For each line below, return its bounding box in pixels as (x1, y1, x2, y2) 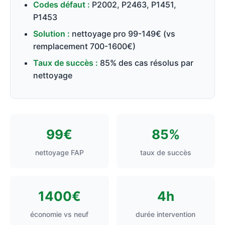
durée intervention (136, 210, 196, 218)
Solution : (33, 29, 70, 39)
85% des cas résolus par (98, 58, 193, 68)
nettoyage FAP (35, 148, 84, 157)
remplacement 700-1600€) (33, 41, 136, 51)
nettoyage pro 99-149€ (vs (70, 29, 175, 39)
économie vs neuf (30, 210, 89, 218)
